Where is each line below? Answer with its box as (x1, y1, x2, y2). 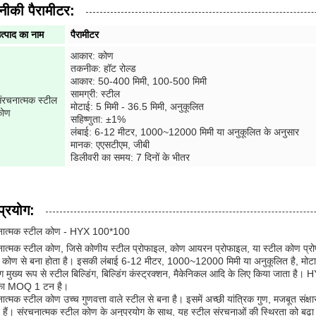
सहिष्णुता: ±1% (71, 114, 126, 125)
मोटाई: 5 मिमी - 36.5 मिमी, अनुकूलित (71, 101, 204, 112)
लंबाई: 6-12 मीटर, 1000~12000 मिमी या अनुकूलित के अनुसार (71, 126, 299, 138)
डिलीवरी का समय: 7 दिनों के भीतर (71, 152, 190, 163)
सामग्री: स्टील (71, 88, 120, 99)
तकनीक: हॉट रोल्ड (71, 63, 136, 74)
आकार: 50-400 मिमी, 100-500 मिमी (71, 75, 207, 87)
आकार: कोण (71, 50, 114, 61)
